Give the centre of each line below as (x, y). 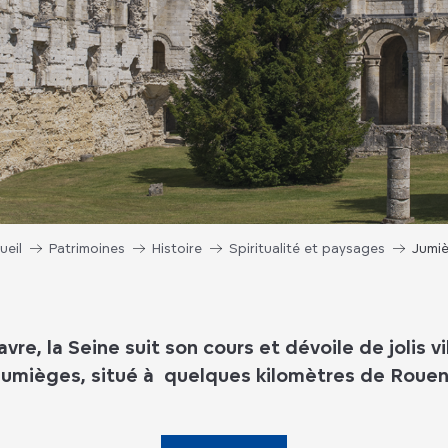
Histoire (177, 248)
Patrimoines (87, 248)
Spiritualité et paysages (307, 248)
